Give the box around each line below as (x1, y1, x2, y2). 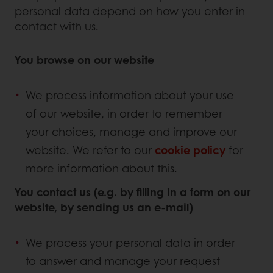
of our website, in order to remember (26, 105, 222, 122)
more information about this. (26, 160, 177, 177)
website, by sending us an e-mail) (15, 199, 193, 216)
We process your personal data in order (26, 235, 235, 251)
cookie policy (155, 142, 225, 158)
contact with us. (15, 18, 99, 35)
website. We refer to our (26, 142, 155, 158)
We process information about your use (26, 87, 234, 104)
